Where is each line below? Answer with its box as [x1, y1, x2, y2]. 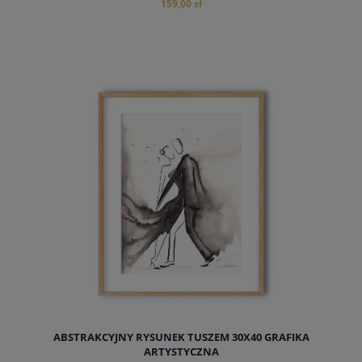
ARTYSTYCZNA [143, 344, 219, 359]
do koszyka [152, 95, 210, 107]
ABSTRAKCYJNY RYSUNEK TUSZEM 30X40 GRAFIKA [53, 330, 309, 344]
